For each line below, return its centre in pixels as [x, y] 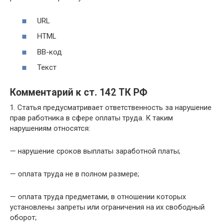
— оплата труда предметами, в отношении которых [98, 197]
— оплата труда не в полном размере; [75, 174]
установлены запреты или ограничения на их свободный [107, 207]
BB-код [50, 52]
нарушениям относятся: [50, 128]
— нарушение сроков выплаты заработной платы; [95, 151]
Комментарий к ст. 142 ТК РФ [79, 93]
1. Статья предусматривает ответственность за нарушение [111, 108]
